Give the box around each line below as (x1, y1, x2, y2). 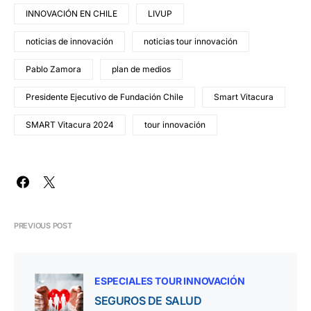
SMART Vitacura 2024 (26, 119, 114, 131)
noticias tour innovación (144, 36, 237, 47)
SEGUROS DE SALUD (94, 294, 202, 308)
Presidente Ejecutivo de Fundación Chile (26, 92, 183, 103)
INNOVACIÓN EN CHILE (26, 8, 117, 19)
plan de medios (112, 64, 171, 75)
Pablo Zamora (26, 64, 81, 75)
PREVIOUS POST (14, 221, 72, 231)
